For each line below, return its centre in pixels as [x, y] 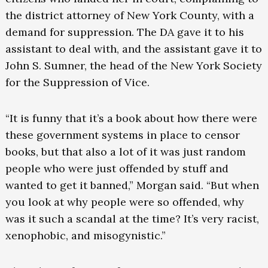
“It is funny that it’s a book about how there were [131, 118]
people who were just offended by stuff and [117, 169]
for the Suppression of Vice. [79, 83]
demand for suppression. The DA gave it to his [124, 32]
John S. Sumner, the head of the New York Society [133, 66]
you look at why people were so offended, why [124, 202]
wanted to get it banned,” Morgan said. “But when [132, 185]
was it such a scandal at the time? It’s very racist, [132, 219]
